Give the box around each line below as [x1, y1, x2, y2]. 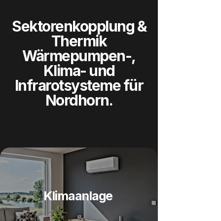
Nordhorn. [45, 91, 113, 109]
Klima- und [43, 62, 115, 79]
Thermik [51, 32, 107, 50]
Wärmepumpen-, [22, 47, 136, 65]
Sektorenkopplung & [12, 17, 146, 35]
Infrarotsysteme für [14, 76, 144, 94]
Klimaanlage [43, 188, 113, 203]
